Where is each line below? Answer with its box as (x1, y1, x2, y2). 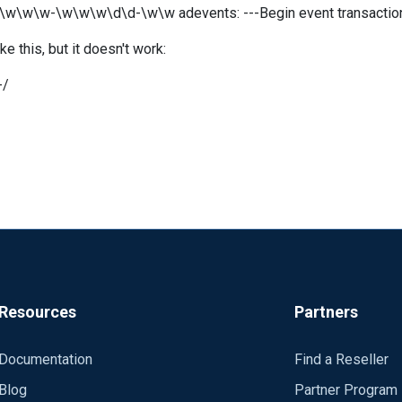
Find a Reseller (293, 351, 389, 368)
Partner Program (293, 381, 398, 398)
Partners (293, 302, 358, 321)
